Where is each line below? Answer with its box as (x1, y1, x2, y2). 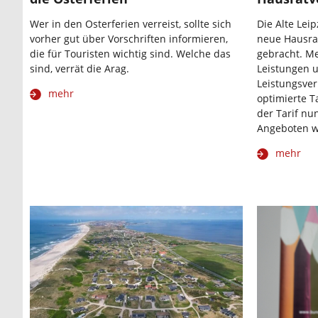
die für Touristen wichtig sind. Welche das (30, 47, 231, 61)
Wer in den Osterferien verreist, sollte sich (30, 17, 231, 31)
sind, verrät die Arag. (30, 62, 129, 76)
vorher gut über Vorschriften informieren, (30, 32, 228, 46)
